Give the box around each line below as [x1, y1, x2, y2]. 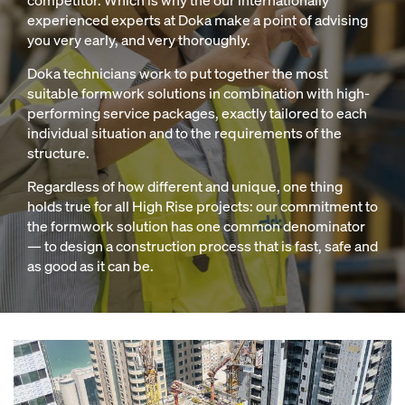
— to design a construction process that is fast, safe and [27, 237, 378, 256]
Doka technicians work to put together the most [27, 64, 328, 83]
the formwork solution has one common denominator [27, 217, 365, 236]
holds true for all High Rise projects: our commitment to [27, 197, 378, 216]
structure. [27, 144, 89, 163]
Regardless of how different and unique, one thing [27, 177, 343, 196]
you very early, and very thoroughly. [27, 31, 250, 50]
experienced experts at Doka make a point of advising [27, 11, 368, 30]
